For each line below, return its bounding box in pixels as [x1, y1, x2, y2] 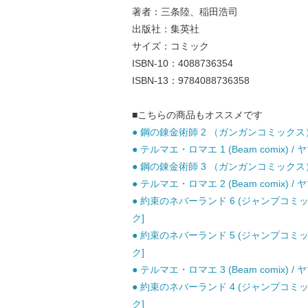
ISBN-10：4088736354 [132, 58, 233, 69]
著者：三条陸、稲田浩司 [132, 6, 238, 17]
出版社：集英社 [132, 23, 199, 34]
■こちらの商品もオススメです [132, 109, 263, 120]
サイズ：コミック [132, 41, 209, 52]
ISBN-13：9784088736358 [132, 75, 250, 86]
